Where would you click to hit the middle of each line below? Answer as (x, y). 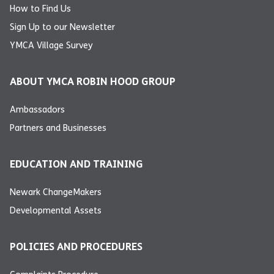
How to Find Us (40, 9)
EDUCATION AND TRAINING (76, 165)
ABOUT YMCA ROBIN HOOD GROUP (93, 82)
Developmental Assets (56, 211)
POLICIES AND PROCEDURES (76, 247)
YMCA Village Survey (51, 46)
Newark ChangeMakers (56, 192)
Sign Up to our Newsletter (62, 27)
